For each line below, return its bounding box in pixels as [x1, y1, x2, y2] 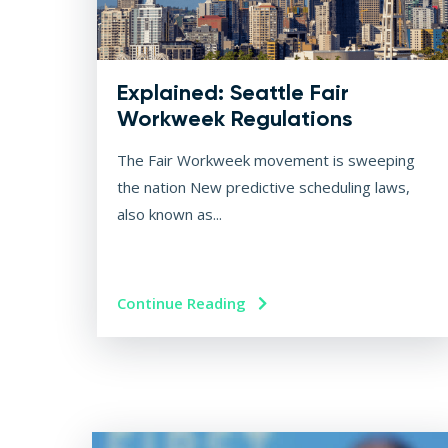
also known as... [117, 204, 222, 225]
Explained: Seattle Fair [117, 79, 349, 107]
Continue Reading [117, 293, 250, 314]
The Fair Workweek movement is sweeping [117, 150, 415, 171]
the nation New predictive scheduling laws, [117, 177, 410, 198]
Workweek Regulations [117, 105, 352, 133]
